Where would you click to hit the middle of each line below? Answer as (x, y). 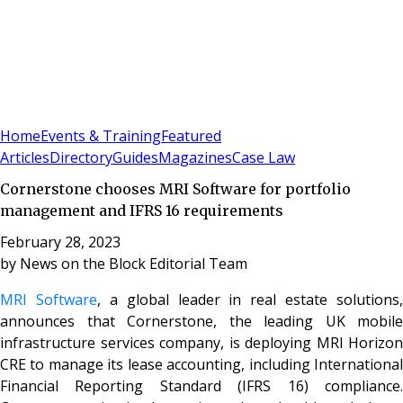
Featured (191, 136)
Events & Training (101, 136)
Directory (81, 158)
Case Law (264, 158)
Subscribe (64, 113)
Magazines (195, 158)
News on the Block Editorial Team (134, 263)
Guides (135, 158)
